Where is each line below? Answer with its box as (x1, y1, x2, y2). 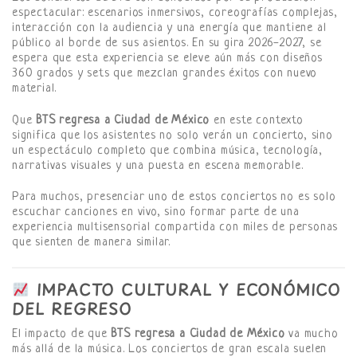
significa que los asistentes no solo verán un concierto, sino (12, 128, 333, 143)
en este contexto (210, 113, 304, 127)
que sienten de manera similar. (12, 236, 171, 250)
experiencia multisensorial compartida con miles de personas (12, 221, 339, 235)
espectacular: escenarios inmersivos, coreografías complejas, (12, 6, 338, 20)
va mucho (284, 327, 339, 341)
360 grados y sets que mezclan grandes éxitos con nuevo (12, 66, 318, 80)
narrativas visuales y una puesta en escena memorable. (12, 159, 304, 173)
